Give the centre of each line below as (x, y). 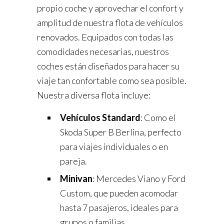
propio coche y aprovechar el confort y (110, 8)
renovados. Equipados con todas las (105, 37)
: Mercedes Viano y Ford (139, 179)
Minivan (76, 179)
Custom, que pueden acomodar (119, 193)
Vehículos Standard (100, 118)
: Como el (158, 118)
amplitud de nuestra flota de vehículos (110, 23)
